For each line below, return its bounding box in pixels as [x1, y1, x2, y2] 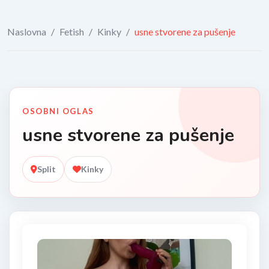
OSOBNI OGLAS [22, 106, 94, 116]
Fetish [59, 26, 84, 37]
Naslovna [7, 26, 46, 37]
